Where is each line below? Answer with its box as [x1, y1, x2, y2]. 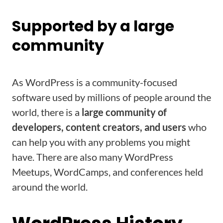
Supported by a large [12, 16, 174, 37]
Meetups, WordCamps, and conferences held [12, 166, 203, 178]
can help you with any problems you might [12, 136, 190, 148]
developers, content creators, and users [12, 121, 186, 133]
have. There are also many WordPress [12, 151, 173, 163]
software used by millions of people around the [12, 91, 211, 103]
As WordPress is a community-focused [12, 76, 177, 88]
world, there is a [12, 106, 82, 118]
